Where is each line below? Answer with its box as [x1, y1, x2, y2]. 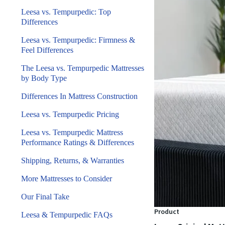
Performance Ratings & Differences [21, 138, 134, 147]
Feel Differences [21, 46, 73, 54]
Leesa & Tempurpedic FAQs [21, 210, 113, 219]
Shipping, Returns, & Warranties [21, 156, 126, 165]
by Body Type [21, 74, 67, 82]
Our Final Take [21, 192, 69, 201]
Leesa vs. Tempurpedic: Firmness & [21, 36, 135, 44]
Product [154, 207, 179, 216]
